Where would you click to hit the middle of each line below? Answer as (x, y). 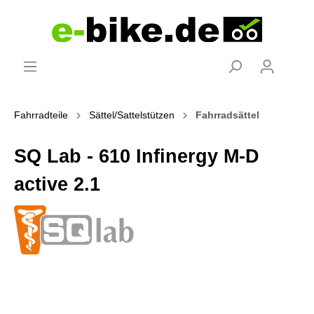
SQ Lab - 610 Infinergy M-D (137, 156)
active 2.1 (57, 184)
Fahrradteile (41, 115)
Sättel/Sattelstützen (132, 115)
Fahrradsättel (227, 115)
